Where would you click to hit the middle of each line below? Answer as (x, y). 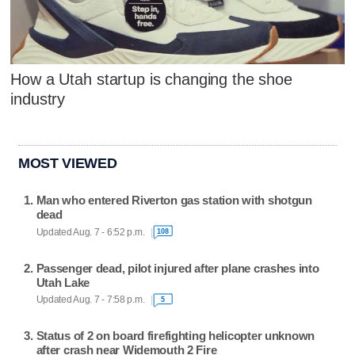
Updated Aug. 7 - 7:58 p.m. (90, 300)
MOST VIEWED (68, 164)
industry (38, 99)
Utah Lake (63, 282)
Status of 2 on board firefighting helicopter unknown (176, 335)
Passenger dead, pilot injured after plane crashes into (177, 268)
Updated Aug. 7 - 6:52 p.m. (90, 232)
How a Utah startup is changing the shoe (151, 80)
